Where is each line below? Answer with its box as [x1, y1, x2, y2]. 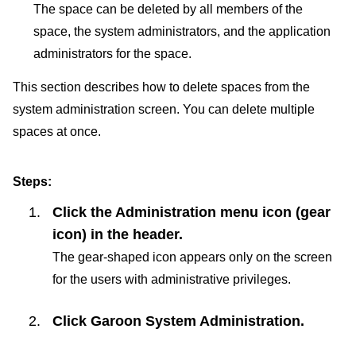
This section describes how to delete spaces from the [13, 80, 310, 95]
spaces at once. [13, 125, 101, 139]
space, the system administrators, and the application [33, 24, 331, 38]
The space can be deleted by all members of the [33, 2, 303, 16]
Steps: [13, 174, 52, 188]
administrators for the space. [33, 46, 192, 60]
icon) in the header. [52, 226, 183, 242]
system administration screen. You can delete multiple [13, 103, 315, 117]
